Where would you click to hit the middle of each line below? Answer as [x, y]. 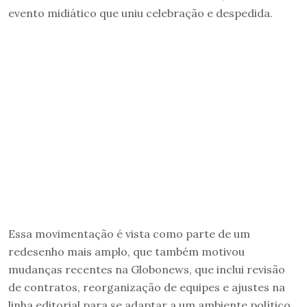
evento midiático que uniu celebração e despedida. [140, 13]
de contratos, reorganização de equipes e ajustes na [147, 287]
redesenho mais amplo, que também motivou [126, 251]
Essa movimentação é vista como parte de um [129, 233]
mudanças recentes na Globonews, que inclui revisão [147, 269]
